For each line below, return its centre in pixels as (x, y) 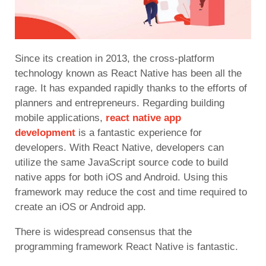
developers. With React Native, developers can (119, 147)
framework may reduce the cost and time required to (131, 192)
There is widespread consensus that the (103, 232)
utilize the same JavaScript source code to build (121, 162)
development (45, 132)
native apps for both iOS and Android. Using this (121, 177)
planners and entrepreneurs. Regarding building (120, 103)
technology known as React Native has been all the (128, 73)
